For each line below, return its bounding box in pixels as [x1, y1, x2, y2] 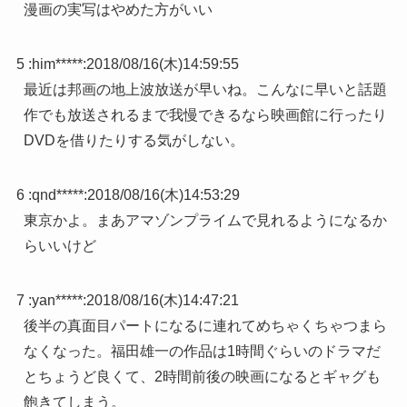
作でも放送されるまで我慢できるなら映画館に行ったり [23, 107, 387, 124]
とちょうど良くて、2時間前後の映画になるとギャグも [23, 369, 381, 385]
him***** [31, 56, 83, 73]
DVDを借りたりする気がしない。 [23, 133, 244, 149]
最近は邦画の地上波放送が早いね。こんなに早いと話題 [23, 82, 387, 98]
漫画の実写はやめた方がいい [23, 2, 213, 18]
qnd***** [31, 187, 84, 203]
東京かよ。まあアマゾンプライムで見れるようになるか [23, 213, 387, 229]
